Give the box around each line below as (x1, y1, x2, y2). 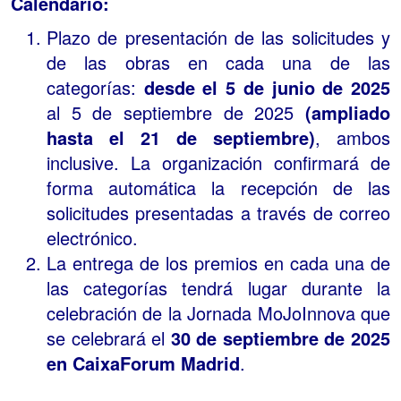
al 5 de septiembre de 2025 (47, 98, 294, 125)
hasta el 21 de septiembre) (47, 124, 315, 150)
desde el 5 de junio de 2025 (143, 73, 391, 100)
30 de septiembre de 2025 (170, 324, 391, 351)
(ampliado (294, 98, 391, 125)
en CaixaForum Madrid (47, 349, 240, 376)
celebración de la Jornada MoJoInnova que (47, 299, 390, 326)
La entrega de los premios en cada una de (47, 249, 390, 276)
